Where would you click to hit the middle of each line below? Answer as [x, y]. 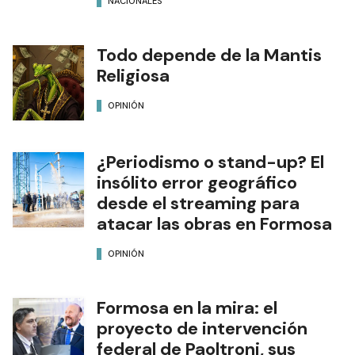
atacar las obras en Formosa [214, 224]
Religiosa [133, 76]
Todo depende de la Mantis [209, 55]
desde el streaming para [198, 204]
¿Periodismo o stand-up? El [210, 162]
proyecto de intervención [202, 329]
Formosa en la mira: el [187, 308]
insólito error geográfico [197, 183]
